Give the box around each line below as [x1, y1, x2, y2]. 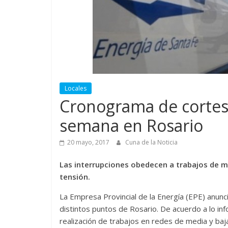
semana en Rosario [60, 114, 203, 136]
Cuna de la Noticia [125, 137, 178, 147]
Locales [65, 83, 87, 93]
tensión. [60, 171, 90, 182]
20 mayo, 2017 [67, 137, 109, 147]
